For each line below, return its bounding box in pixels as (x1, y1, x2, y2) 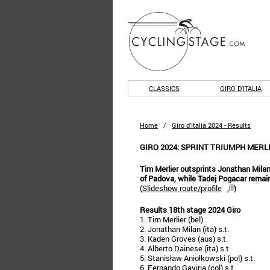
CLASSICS (148, 84, 180, 93)
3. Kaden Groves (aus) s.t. (140, 233, 228, 244)
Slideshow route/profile (142, 183, 222, 193)
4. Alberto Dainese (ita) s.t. (140, 243, 231, 254)
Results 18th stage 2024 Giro (140, 204, 240, 215)
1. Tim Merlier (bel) (140, 214, 203, 225)
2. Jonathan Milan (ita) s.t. (140, 224, 229, 234)
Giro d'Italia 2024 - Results (172, 121, 251, 130)
